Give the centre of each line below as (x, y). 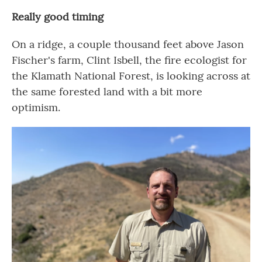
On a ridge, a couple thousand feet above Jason (128, 44)
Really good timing (58, 17)
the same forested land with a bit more (107, 92)
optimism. (36, 107)
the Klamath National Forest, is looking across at (131, 76)
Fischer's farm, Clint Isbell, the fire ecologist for (129, 60)
